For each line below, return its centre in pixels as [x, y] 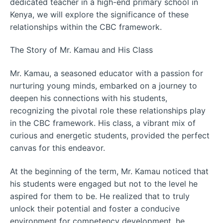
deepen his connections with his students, [89, 98]
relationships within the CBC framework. [86, 27]
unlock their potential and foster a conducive [95, 208]
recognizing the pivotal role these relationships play [108, 111]
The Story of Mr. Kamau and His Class [81, 50]
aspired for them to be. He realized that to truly [100, 196]
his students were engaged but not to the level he [104, 183]
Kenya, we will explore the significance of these [99, 14]
